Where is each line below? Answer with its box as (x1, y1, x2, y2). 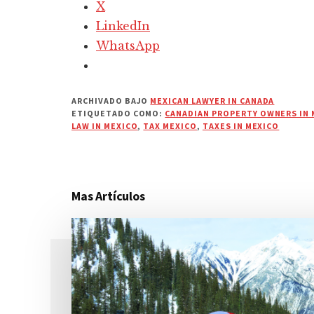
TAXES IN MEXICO (202, 120, 280, 131)
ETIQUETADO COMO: (71, 107, 165, 118)
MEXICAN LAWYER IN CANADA (150, 95, 275, 106)
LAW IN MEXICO (71, 120, 138, 131)
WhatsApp (96, 38, 160, 53)
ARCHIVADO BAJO (71, 95, 151, 106)
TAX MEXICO (143, 120, 198, 131)
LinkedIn (96, 18, 150, 33)
